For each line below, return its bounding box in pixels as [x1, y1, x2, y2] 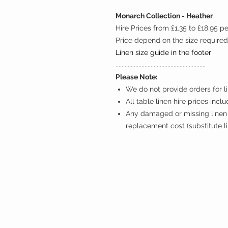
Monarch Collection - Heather [116, 12, 213, 20]
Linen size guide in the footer [116, 48, 211, 56]
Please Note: [116, 73, 157, 81]
